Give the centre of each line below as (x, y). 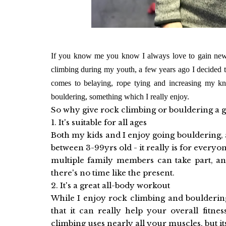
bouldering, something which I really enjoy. (120, 97)
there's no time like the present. (114, 173)
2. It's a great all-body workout (110, 185)
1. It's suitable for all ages (99, 122)
